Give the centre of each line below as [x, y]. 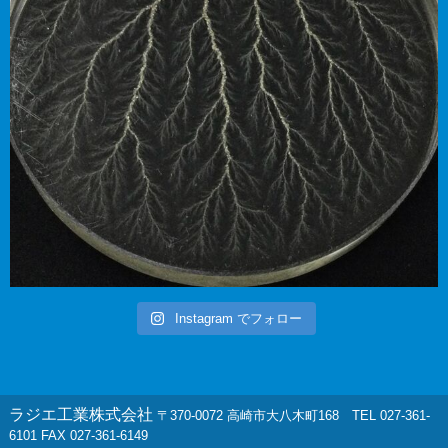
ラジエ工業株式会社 [82, 415]
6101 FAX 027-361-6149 [78, 436]
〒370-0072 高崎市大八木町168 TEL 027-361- [293, 416]
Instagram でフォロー [239, 319]
